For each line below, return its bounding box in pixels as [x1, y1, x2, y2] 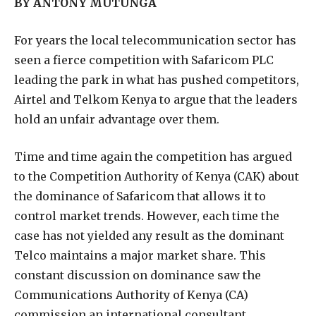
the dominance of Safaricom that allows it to [14, 188, 266, 203]
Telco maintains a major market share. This [14, 248, 266, 262]
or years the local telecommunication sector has [20, 32, 296, 47]
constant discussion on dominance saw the [14, 267, 261, 282]
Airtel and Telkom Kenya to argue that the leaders [14, 92, 298, 107]
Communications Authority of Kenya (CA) [14, 287, 248, 302]
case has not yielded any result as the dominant [14, 228, 284, 243]
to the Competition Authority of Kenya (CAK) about [14, 169, 299, 183]
